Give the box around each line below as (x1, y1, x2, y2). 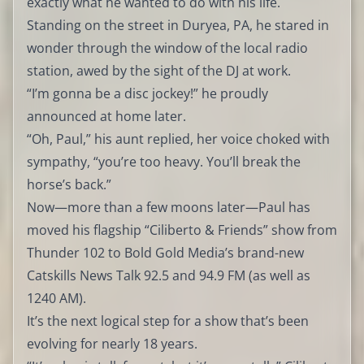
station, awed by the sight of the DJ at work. (27, 61, 291, 80)
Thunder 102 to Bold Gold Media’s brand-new (27, 243, 304, 262)
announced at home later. (27, 106, 186, 125)
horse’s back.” (27, 175, 111, 193)
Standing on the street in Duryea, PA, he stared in (27, 15, 329, 34)
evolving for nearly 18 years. (27, 334, 197, 353)
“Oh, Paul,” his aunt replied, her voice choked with (27, 129, 330, 148)
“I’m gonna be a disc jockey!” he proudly (27, 84, 268, 102)
